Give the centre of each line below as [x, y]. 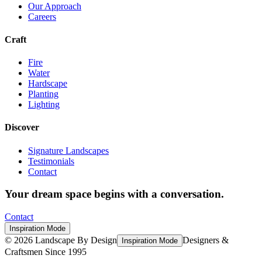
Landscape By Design [75, 240]
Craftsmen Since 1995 [46, 252]
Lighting [44, 105]
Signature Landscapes [68, 150]
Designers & [206, 240]
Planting [43, 94]
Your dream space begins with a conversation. [114, 194]
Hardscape [48, 84]
